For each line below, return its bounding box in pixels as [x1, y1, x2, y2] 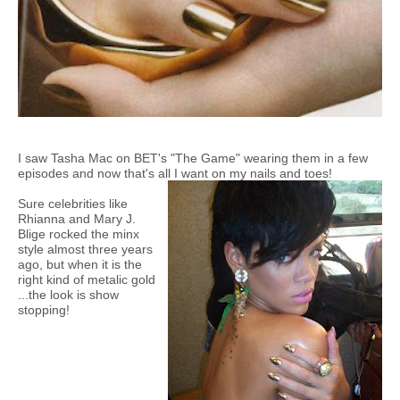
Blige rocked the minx [18, 227, 139, 242]
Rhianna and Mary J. [18, 212, 136, 227]
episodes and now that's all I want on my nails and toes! [18, 166, 332, 181]
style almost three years [18, 242, 153, 257]
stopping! [18, 303, 70, 318]
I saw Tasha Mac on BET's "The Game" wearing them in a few [18, 151, 368, 166]
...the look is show [18, 287, 119, 303]
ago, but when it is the [18, 257, 142, 272]
